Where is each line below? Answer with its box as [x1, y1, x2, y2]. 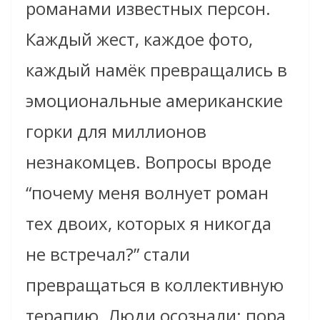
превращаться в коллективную [26, 272, 284, 296]
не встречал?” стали [26, 241, 190, 266]
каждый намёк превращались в [26, 57, 287, 81]
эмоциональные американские [26, 88, 283, 112]
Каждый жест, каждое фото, [26, 26, 253, 51]
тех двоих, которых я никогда [26, 211, 271, 235]
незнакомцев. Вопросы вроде [26, 149, 271, 174]
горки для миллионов [26, 119, 206, 143]
